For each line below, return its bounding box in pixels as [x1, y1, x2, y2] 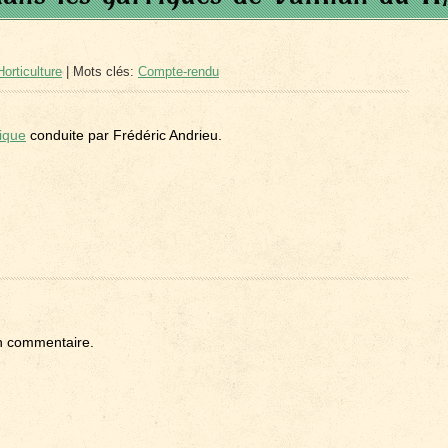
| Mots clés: [62, 64, 138, 79]
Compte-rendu [138, 64, 219, 79]
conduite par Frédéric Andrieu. [26, 127, 222, 143]
